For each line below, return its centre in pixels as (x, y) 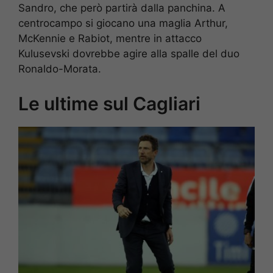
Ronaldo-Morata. (60, 69)
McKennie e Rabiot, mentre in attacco (110, 39)
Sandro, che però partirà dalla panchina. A (122, 8)
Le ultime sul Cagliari (109, 103)
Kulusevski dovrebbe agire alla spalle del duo (129, 54)
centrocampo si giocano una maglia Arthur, (123, 23)
